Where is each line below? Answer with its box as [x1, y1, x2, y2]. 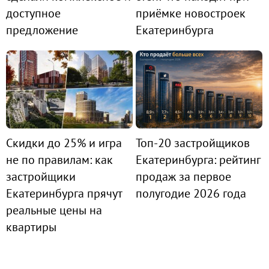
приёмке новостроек [136, 5, 246, 21]
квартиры [6, 219, 56, 235]
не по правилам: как [6, 151, 113, 168]
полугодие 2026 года [136, 185, 246, 201]
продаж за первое [136, 168, 231, 184]
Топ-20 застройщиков [136, 134, 250, 151]
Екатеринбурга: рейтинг [136, 151, 260, 168]
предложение [6, 22, 78, 38]
